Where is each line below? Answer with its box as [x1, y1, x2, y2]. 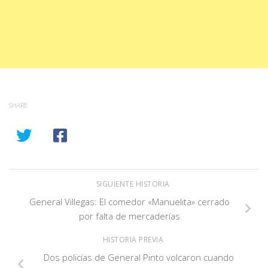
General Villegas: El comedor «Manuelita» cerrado [29, 195, 230, 208]
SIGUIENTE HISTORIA [96, 178, 172, 189]
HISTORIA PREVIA [102, 234, 166, 245]
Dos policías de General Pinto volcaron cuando [44, 251, 234, 264]
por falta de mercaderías [78, 209, 180, 222]
